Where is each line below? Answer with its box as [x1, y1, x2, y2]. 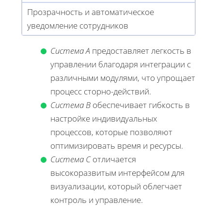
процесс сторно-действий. [50, 85, 151, 97]
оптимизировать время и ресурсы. [50, 139, 183, 151]
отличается [91, 153, 136, 165]
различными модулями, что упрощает [50, 72, 195, 83]
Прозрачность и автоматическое [27, 6, 154, 17]
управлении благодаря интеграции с [50, 58, 191, 70]
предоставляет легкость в [90, 45, 191, 56]
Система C [50, 153, 91, 165]
